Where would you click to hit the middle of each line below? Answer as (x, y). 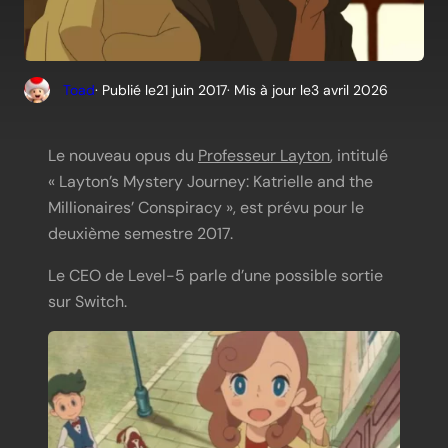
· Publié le (125, 89)
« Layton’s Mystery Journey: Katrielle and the (210, 182)
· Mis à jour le (268, 89)
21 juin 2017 (191, 89)
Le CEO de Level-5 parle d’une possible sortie (215, 276)
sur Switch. (87, 302)
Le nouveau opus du (123, 156)
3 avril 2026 (349, 89)
